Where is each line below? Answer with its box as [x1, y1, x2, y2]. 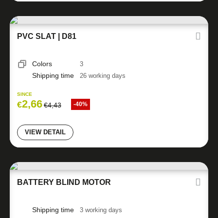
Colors [32, 60, 52, 68]
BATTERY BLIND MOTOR [17, 178, 111, 186]
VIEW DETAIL [25, 128, 66, 136]
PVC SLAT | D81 [17, 32, 76, 40]
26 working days [80, 72, 126, 79]
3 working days [80, 206, 122, 214]
